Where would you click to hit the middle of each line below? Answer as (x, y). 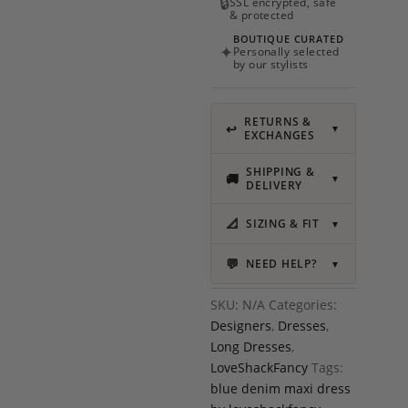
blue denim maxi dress (280, 388)
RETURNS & (278, 122)
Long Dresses (250, 347)
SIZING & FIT (283, 224)
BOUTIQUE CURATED (288, 39)
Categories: (302, 305)
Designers (240, 326)
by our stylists (270, 64)
